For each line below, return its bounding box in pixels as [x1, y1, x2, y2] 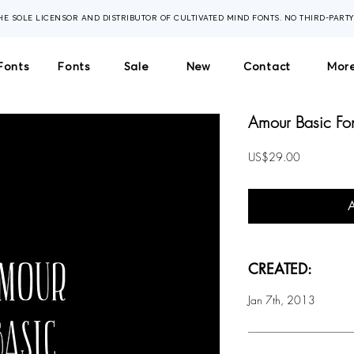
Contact [243, 58, 291, 73]
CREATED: [248, 258, 312, 278]
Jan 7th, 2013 [248, 292, 315, 307]
